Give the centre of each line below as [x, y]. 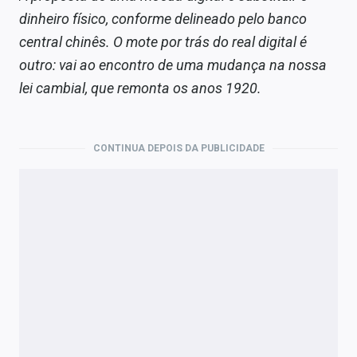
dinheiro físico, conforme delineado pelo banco [163, 19]
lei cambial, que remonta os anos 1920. [140, 88]
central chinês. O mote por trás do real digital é [163, 42]
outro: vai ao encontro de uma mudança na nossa [173, 65]
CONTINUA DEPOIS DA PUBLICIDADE [178, 149]
